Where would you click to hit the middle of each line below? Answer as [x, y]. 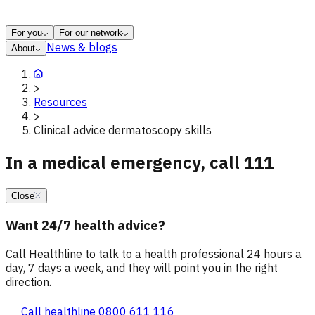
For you [27, 33]
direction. [28, 282]
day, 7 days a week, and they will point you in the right [142, 268]
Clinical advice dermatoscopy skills [123, 130]
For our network [91, 33]
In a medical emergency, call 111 [140, 163]
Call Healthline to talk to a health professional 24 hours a [154, 253]
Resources [60, 102]
